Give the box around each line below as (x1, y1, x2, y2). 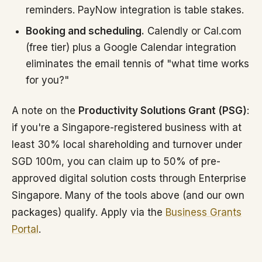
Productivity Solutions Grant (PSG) (78, 105, 247, 116)
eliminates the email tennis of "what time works (26, 58, 249, 70)
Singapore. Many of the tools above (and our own (12, 189, 244, 201)
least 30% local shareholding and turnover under (12, 139, 242, 150)
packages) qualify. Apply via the (12, 206, 166, 218)
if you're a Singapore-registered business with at (12, 122, 242, 133)
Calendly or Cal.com (144, 25, 242, 37)
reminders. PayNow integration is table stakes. (26, 4, 244, 16)
